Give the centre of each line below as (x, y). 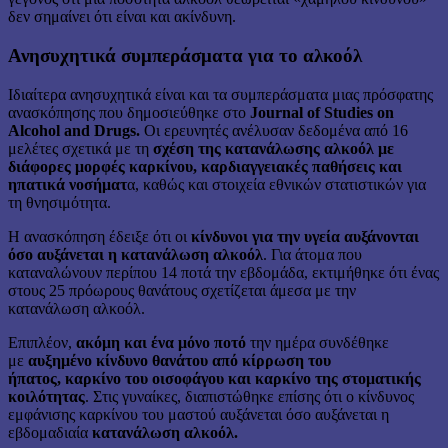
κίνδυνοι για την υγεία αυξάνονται (305, 236)
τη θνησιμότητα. (59, 202)
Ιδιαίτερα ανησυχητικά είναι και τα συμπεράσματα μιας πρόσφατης (220, 94)
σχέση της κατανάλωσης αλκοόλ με (273, 148)
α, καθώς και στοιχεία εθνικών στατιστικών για (276, 184)
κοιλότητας (46, 396)
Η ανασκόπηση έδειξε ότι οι (99, 236)
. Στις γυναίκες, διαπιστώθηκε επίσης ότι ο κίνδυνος (249, 396)
